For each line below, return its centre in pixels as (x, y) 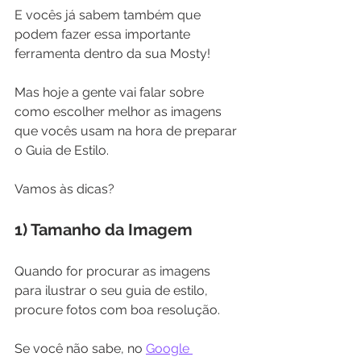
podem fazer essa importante (104, 35)
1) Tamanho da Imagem (104, 230)
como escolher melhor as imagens (120, 112)
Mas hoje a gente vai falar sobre (111, 93)
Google (169, 349)
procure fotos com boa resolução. (119, 310)
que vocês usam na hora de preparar (127, 131)
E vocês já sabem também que (109, 15)
